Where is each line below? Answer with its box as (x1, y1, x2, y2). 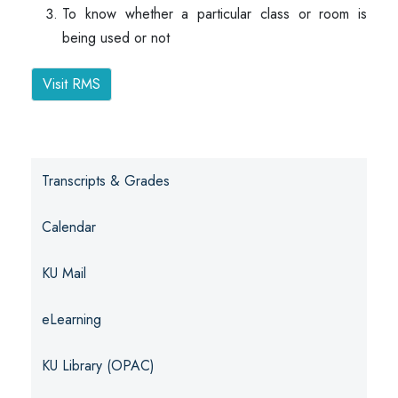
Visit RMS (43, 74, 100, 94)
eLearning (42, 309, 101, 330)
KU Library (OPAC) (42, 355, 155, 376)
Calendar (42, 217, 96, 237)
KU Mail (42, 263, 86, 283)
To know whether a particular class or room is (62, 4, 367, 24)
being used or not (62, 28, 174, 48)
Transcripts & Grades (42, 171, 170, 191)
